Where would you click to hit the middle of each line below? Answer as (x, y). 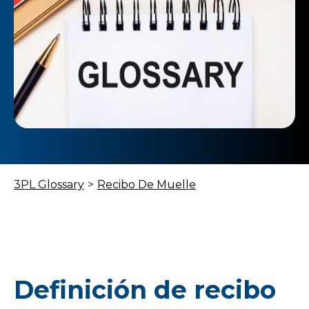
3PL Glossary (49, 185)
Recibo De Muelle (147, 185)
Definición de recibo (145, 290)
